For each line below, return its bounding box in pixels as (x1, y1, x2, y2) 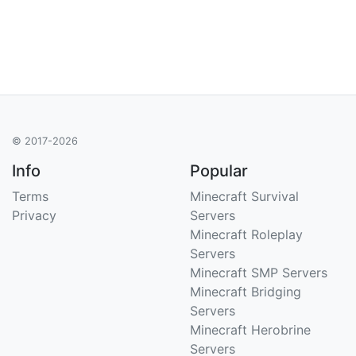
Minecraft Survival (190, 188, 299, 204)
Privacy (12, 207, 56, 223)
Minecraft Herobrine (190, 321, 311, 338)
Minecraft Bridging (190, 283, 301, 300)
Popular (190, 161, 248, 180)
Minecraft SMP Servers (190, 264, 327, 281)
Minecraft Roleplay (190, 226, 303, 242)
